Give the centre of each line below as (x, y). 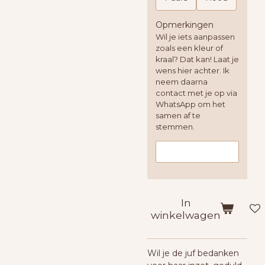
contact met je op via (196, 93)
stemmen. (175, 127)
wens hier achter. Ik (193, 70)
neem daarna (182, 82)
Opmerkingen (185, 25)
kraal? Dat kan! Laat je (197, 59)
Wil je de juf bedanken (193, 253)
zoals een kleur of (189, 48)
